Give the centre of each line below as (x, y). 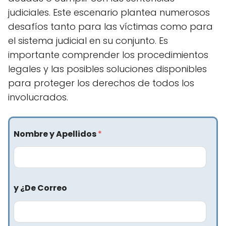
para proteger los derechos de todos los (101, 83)
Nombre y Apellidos (56, 134)
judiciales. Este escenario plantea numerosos (109, 12)
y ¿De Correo (40, 188)
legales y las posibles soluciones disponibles (107, 69)
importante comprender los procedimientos (108, 55)
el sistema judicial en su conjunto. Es (88, 41)
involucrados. (38, 97)
